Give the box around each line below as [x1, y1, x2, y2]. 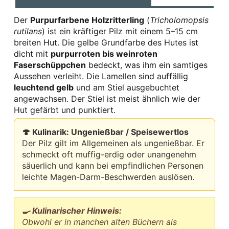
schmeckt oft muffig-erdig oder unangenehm [22, 149, 196, 160]
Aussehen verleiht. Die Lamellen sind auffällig [14, 71, 188, 82]
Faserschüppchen [14, 60, 86, 71]
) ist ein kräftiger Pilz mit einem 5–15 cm [42, 26, 198, 37]
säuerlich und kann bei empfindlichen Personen [22, 161, 203, 171]
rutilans [14, 26, 42, 37]
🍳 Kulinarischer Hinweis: [22, 205, 122, 216]
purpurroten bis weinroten [51, 49, 157, 59]
